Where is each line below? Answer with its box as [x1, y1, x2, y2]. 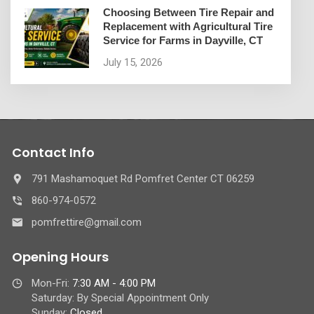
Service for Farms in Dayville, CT [103, 34, 263, 47]
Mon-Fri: [32, 277, 72, 290]
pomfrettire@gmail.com [32, 216, 142, 229]
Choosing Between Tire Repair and [103, 6, 274, 19]
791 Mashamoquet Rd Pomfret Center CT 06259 [32, 172, 254, 186]
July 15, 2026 [103, 56, 163, 69]
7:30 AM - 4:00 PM [72, 277, 156, 290]
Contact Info [12, 144, 95, 162]
